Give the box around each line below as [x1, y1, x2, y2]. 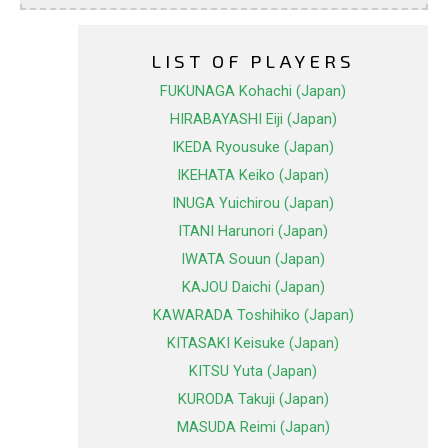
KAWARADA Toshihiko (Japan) [152, 306, 354, 325]
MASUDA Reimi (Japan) [176, 418, 330, 437]
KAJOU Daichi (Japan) [181, 278, 325, 297]
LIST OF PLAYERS [151, 49, 355, 73]
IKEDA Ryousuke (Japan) [172, 138, 334, 157]
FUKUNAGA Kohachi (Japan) [160, 82, 346, 101]
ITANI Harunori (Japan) [178, 222, 328, 241]
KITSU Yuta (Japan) [189, 362, 317, 381]
